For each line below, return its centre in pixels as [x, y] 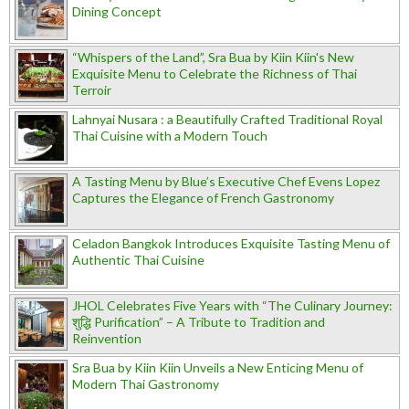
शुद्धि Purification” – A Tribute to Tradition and [199, 321]
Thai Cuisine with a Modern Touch [170, 135]
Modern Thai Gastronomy [146, 383]
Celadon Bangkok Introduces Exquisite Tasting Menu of [231, 243]
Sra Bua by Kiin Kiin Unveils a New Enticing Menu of [218, 367]
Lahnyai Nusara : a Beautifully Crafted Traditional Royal [227, 119]
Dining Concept [117, 11]
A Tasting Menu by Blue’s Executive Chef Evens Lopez [226, 181]
